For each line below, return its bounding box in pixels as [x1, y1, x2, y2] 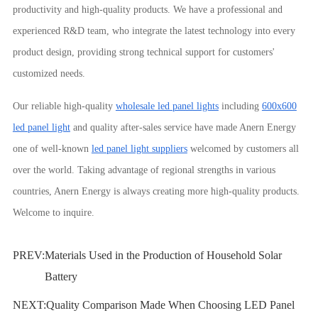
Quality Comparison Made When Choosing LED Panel [45, 299, 295, 311]
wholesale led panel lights [115, 101, 219, 111]
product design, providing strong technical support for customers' [12, 47, 275, 57]
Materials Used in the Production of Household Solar [44, 249, 282, 261]
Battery [44, 270, 77, 283]
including [218, 101, 262, 111]
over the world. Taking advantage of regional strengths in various [12, 165, 275, 175]
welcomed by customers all [187, 143, 299, 154]
